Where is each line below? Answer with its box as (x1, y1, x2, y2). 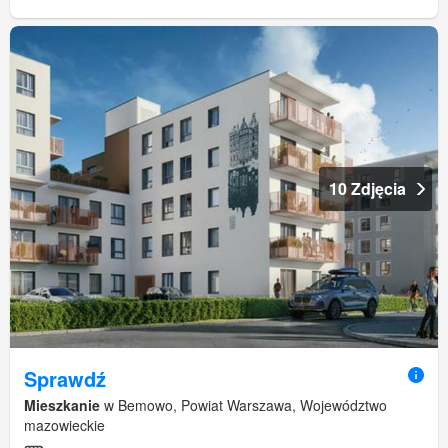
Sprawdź (24, 363, 106, 393)
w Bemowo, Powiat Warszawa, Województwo (100, 394, 387, 415)
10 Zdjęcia (329, 177, 406, 201)
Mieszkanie (24, 394, 100, 415)
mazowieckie (24, 414, 105, 435)
